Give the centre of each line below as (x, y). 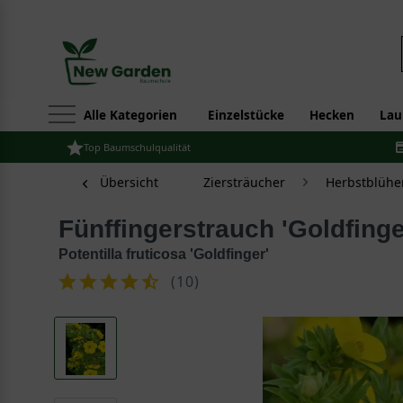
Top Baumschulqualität (137, 147)
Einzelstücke (246, 115)
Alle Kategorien (130, 115)
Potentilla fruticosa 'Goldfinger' (164, 254)
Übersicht (129, 182)
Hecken (332, 115)
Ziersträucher (244, 182)
